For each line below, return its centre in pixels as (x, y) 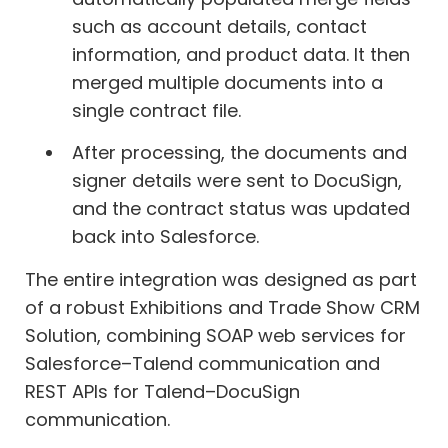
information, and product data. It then (240, 54)
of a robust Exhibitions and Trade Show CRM (222, 307)
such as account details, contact (219, 26)
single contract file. (156, 110)
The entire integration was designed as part (221, 279)
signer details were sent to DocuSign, (236, 181)
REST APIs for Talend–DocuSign (162, 391)
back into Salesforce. (165, 237)
